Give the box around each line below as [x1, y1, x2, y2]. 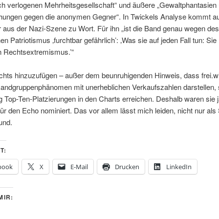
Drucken [114, 162, 139, 171]
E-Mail [70, 162, 88, 171]
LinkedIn [166, 162, 192, 171]
